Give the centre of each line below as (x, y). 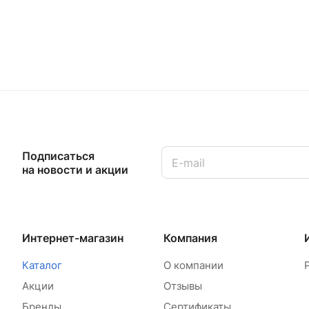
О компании (193, 265)
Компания (190, 238)
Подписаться (58, 156)
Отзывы (182, 286)
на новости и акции (75, 169)
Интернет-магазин (73, 238)
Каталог (42, 265)
